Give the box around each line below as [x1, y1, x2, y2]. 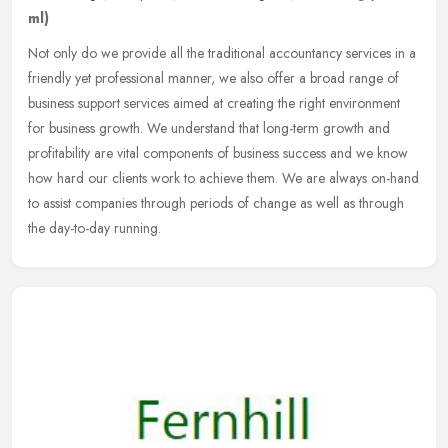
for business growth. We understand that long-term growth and [28, 117, 390, 138]
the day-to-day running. [28, 217, 161, 238]
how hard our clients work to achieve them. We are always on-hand [28, 167, 419, 188]
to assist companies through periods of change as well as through [28, 192, 404, 213]
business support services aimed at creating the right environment [28, 92, 400, 113]
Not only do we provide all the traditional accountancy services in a [28, 42, 416, 63]
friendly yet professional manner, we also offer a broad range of [28, 67, 399, 88]
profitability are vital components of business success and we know [28, 142, 408, 163]
